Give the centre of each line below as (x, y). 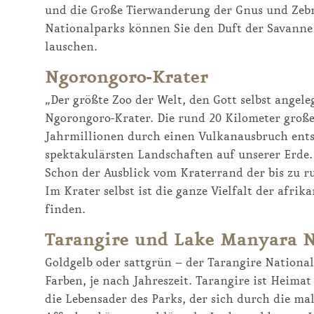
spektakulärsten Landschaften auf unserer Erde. (179, 155)
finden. (67, 209)
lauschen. (71, 47)
